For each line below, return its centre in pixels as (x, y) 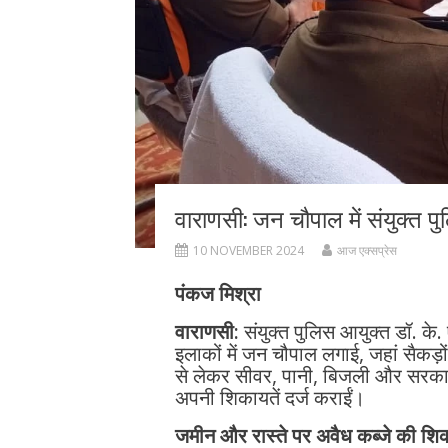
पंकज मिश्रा (217, 294)
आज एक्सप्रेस (366, 251)
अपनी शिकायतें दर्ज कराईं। (269, 398)
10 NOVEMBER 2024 (248, 251)
